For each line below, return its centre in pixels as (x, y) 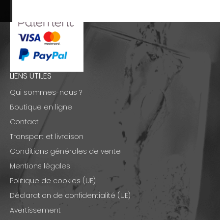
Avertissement (35, 210)
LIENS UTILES (31, 76)
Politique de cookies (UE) (53, 181)
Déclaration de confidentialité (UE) (70, 196)
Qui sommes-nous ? (46, 93)
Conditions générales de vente (65, 151)
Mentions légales (40, 166)
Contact (24, 122)
